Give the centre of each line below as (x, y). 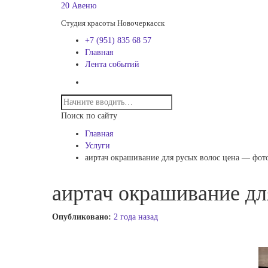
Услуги (98, 146)
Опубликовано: (83, 217)
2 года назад (136, 217)
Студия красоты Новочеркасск (113, 23)
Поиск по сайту (89, 116)
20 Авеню (79, 6)
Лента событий (112, 64)
